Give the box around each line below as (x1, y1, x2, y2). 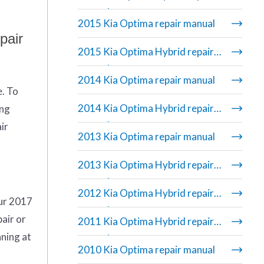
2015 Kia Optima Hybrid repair (77, 45, 214, 58)
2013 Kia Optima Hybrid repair (77, 159, 214, 171)
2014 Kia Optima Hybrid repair (77, 102, 214, 115)
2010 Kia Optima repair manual (77, 243, 215, 256)
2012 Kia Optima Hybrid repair (77, 187, 214, 200)
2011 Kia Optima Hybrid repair (77, 215, 214, 228)
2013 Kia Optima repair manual (77, 130, 215, 143)
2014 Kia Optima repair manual (77, 74, 215, 87)
